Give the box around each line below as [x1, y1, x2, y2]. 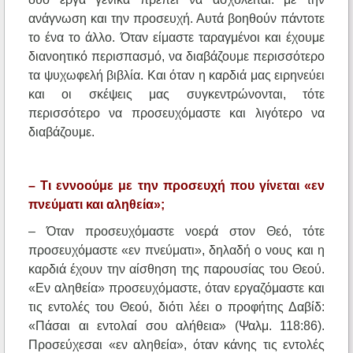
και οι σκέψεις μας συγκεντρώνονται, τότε [28, 87, 325, 102]
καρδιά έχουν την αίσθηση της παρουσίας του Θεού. [28, 262, 325, 277]
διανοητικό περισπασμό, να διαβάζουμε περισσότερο [28, 50, 325, 64]
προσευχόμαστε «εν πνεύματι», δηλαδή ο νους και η [28, 243, 325, 258]
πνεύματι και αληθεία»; [28, 198, 165, 212]
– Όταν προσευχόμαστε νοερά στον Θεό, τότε [28, 225, 325, 239]
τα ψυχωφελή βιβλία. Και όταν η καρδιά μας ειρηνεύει [28, 69, 325, 83]
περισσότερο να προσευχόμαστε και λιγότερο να [28, 106, 325, 121]
